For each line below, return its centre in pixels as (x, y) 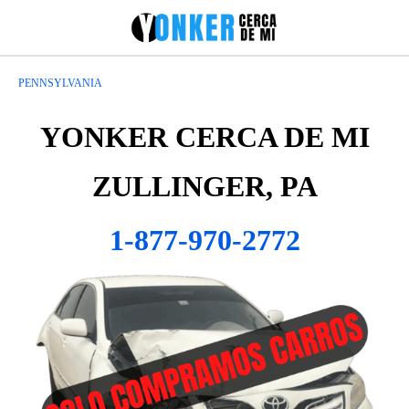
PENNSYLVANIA (60, 83)
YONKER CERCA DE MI (204, 137)
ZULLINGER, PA (204, 186)
